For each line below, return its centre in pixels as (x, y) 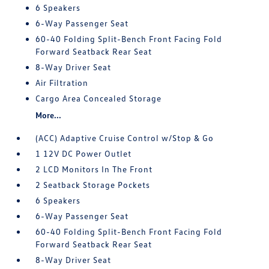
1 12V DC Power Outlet (84, 153)
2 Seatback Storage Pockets (93, 185)
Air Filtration (62, 83)
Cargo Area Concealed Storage (99, 98)
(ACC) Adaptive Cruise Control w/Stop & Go (125, 138)
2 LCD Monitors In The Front (94, 169)
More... (49, 115)
